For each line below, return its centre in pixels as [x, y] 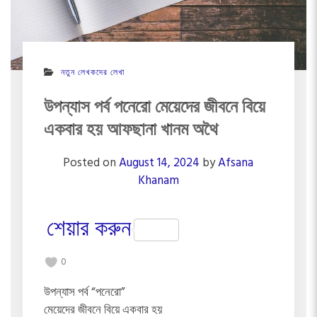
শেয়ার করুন [88, 230]
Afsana [236, 163]
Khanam [158, 180]
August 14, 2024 [160, 163]
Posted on [91, 163]
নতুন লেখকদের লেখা [92, 73]
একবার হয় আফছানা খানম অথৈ [131, 128]
